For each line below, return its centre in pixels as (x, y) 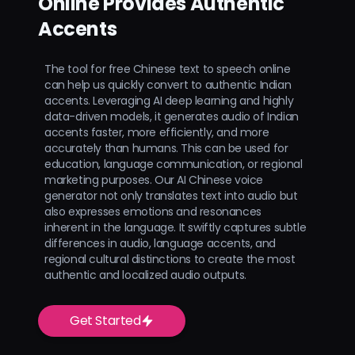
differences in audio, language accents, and (160, 243)
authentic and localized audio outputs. (145, 275)
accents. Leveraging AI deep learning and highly (169, 100)
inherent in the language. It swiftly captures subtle (176, 227)
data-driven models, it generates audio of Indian (172, 116)
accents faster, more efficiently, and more (157, 132)
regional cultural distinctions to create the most (170, 259)
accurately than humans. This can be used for (166, 148)
